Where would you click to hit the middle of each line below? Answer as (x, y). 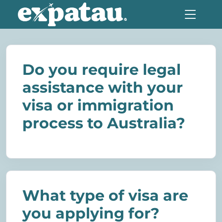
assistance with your (103, 88)
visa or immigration (98, 106)
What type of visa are (105, 196)
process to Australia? (104, 123)
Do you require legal (102, 70)
